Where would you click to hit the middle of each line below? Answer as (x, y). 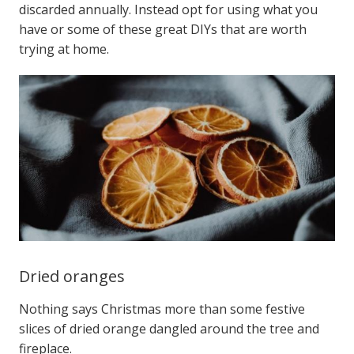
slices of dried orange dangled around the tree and (169, 328)
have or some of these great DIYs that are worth (162, 29)
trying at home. (64, 49)
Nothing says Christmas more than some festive (162, 309)
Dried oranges (72, 277)
